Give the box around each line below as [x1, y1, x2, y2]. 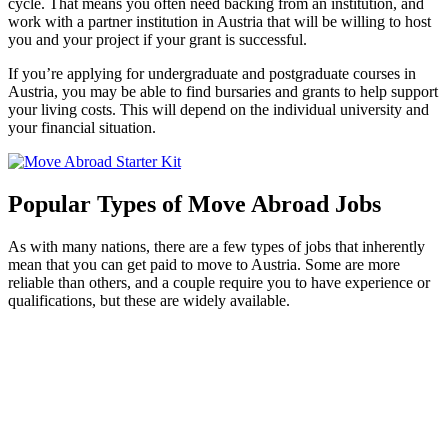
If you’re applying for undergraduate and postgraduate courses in [8, 65, 416, 83]
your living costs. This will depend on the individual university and [8, 101, 429, 119]
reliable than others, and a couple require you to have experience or [8, 273, 430, 291]
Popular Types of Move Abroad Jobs [8, 191, 381, 218]
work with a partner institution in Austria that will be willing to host [8, 13, 431, 31]
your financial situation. [8, 119, 160, 137]
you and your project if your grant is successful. [8, 31, 307, 49]
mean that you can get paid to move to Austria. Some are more [8, 255, 400, 273]
